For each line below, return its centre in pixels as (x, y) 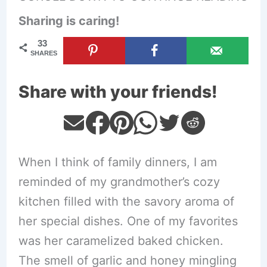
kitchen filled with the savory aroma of (126, 201)
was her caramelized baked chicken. (121, 241)
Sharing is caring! (69, 21)
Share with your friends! (118, 92)
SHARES (44, 53)
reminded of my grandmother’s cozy (119, 182)
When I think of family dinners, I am (117, 162)
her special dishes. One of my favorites (128, 221)
